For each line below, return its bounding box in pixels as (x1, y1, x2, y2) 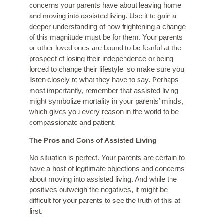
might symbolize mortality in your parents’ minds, (29, 97, 183, 106)
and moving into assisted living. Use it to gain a (29, 12, 176, 20)
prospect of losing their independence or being (29, 54, 173, 63)
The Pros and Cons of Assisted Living (29, 136, 156, 144)
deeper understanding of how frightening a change (29, 22, 186, 31)
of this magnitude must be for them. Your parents (29, 33, 183, 42)
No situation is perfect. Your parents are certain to (29, 154, 185, 162)
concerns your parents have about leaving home (29, 1, 181, 10)
